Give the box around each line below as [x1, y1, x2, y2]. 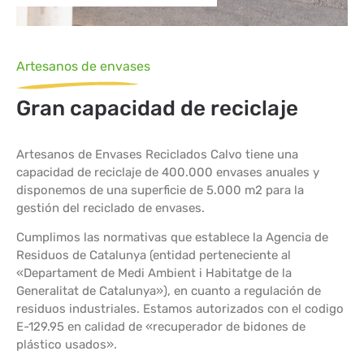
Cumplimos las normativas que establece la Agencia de [16, 230, 328, 245]
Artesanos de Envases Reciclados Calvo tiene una [16, 147, 298, 162]
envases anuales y [216, 165, 319, 180]
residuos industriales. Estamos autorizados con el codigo [16, 301, 344, 317]
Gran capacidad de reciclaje [16, 96, 298, 122]
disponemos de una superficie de [16, 183, 206, 198]
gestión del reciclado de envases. [16, 201, 205, 216]
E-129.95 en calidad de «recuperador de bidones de [16, 319, 305, 335]
